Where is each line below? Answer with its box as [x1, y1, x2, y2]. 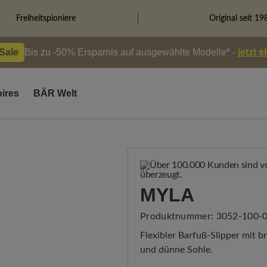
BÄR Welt [33, 88, 77, 98]
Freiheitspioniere [15, 14, 76, 23]
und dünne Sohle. [140, 245, 213, 254]
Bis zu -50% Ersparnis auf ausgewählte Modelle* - [24, 47, 238, 57]
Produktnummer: [140, 212, 216, 221]
